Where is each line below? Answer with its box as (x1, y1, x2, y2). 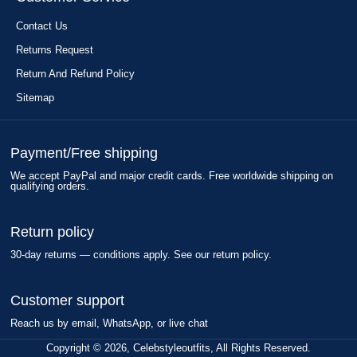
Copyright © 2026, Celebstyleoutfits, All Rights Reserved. (46, 342, 311, 354)
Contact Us (16, 20, 68, 32)
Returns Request (16, 44, 93, 56)
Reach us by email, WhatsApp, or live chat (10, 317, 208, 329)
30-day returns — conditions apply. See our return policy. (10, 249, 272, 261)
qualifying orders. (10, 180, 89, 192)
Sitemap (16, 92, 54, 104)
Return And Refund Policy (16, 68, 135, 80)
